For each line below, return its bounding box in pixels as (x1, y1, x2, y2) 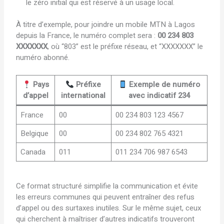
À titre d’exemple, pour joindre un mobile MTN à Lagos (16, 19, 195, 30)
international (60, 90, 105, 101)
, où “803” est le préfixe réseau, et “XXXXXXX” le (47, 41, 203, 52)
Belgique (20, 128, 48, 139)
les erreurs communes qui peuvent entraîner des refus (16, 191, 195, 202)
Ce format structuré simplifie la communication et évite (16, 180, 198, 191)
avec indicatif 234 (128, 90, 190, 101)
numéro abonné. (16, 52, 70, 63)
